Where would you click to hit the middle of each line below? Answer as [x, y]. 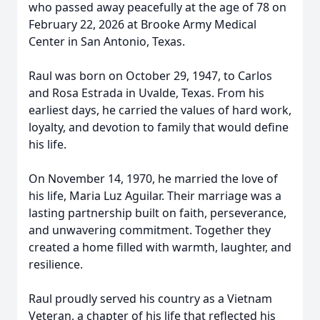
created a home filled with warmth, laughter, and [160, 247]
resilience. [56, 264]
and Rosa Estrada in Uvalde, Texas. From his [146, 93]
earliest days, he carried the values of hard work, [160, 110]
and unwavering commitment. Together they [150, 230]
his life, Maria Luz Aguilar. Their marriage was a [155, 196]
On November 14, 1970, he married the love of [153, 179]
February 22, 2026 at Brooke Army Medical [142, 24]
